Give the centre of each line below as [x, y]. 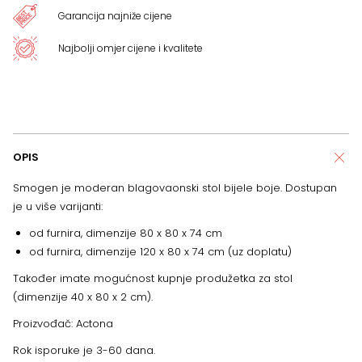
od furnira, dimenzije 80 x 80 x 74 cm [126, 234]
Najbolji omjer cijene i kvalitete [130, 48]
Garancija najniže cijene [115, 16]
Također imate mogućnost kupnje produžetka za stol [153, 279]
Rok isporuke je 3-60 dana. [84, 351]
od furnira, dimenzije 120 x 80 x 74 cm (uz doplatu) [160, 252]
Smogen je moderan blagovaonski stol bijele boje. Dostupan [175, 188]
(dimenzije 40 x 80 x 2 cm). [83, 297]
